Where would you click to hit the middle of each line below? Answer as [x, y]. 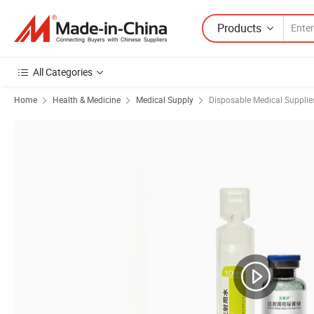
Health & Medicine [87, 100]
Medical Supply [165, 100]
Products [239, 28]
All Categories [63, 72]
